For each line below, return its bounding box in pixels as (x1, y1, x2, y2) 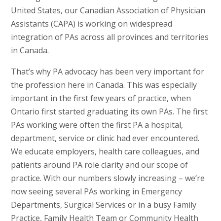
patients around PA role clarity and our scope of (10, 159, 188, 170)
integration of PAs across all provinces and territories (10, 31, 209, 42)
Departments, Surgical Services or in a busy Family (10, 199, 196, 210)
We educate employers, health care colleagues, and (10, 146, 199, 157)
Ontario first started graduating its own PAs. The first (10, 106, 208, 117)
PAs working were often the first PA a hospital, (10, 119, 183, 130)
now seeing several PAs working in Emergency (10, 185, 182, 197)
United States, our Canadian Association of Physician (10, 4, 205, 16)
